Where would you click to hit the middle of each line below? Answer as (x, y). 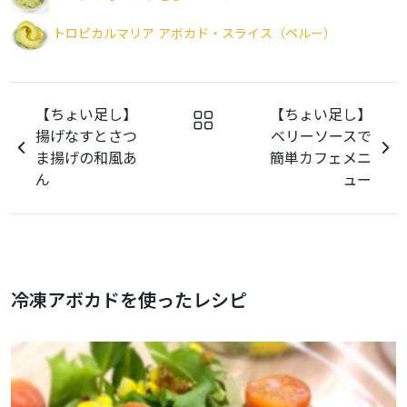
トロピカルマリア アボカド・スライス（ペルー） (195, 34)
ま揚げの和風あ (86, 158)
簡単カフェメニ (320, 158)
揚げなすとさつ (86, 136)
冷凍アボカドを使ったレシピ (129, 300)
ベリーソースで (321, 136)
